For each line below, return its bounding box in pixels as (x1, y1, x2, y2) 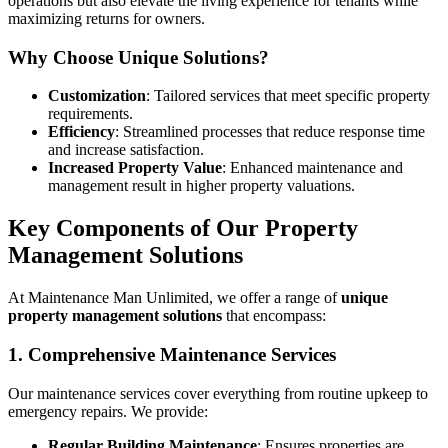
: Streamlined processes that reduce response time (115, 123, 425, 141)
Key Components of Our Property (8, 215, 358, 242)
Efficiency (48, 123, 115, 141)
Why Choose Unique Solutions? (8, 46, 269, 68)
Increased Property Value (48, 159, 222, 177)
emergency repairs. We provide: (8, 402, 208, 420)
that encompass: (222, 307, 326, 325)
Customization (48, 87, 146, 105)
